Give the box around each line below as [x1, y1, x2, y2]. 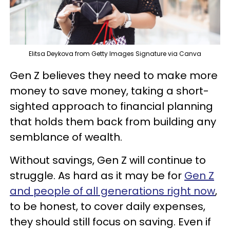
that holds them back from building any [10, 114, 216, 129]
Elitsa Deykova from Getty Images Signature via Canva [29, 49, 201, 59]
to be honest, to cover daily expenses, [10, 199, 205, 214]
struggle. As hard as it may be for [10, 168, 184, 183]
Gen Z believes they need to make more [10, 68, 218, 83]
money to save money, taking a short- [10, 84, 209, 99]
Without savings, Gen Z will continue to [10, 153, 206, 168]
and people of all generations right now [10, 184, 215, 199]
